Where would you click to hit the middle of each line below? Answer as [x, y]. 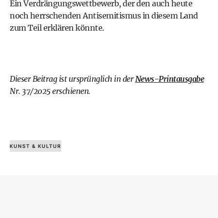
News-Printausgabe [169, 79]
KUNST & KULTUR [36, 146]
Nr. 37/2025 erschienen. [50, 91]
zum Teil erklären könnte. [57, 27]
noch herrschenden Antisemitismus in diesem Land [104, 15]
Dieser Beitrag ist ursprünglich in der [73, 79]
